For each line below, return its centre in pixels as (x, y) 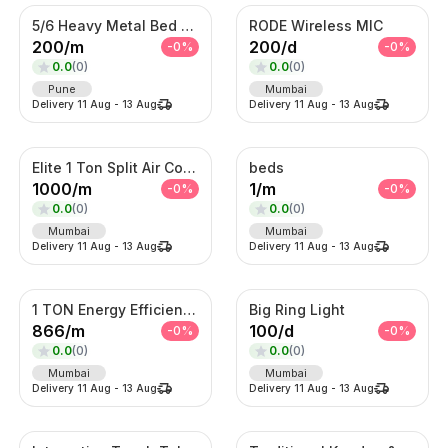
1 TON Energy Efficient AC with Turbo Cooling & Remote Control (189, 309)
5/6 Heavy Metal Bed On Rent (187, 25)
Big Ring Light (296, 309)
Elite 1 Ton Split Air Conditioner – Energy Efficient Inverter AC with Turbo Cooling (189, 167)
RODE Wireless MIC (315, 25)
